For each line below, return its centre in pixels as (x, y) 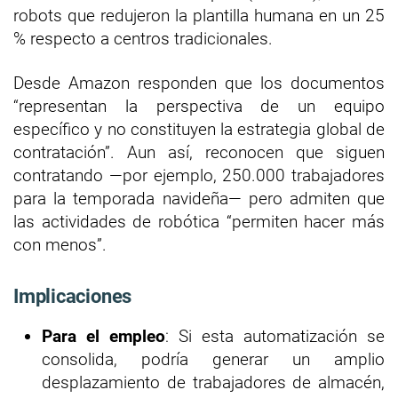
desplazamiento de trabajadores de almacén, (213, 382)
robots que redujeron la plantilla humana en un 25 (199, 15)
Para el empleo (103, 336)
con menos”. (62, 244)
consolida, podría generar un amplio (213, 359)
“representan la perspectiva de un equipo (199, 106)
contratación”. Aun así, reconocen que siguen (199, 152)
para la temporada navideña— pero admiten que (199, 198)
